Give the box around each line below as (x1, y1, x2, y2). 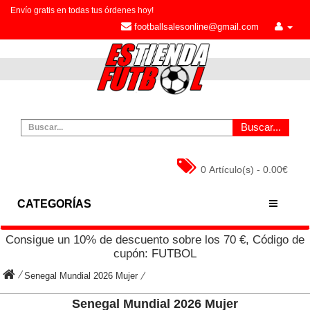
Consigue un (6, 232, 73, 246)
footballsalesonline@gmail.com (131, 21, 259, 32)
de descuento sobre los (96, 232, 224, 246)
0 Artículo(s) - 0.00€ (201, 163, 288, 175)
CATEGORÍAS (17, 197, 91, 210)
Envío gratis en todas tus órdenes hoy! (10, 6, 154, 15)
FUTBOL (152, 246, 197, 260)
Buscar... (241, 120, 281, 133)
